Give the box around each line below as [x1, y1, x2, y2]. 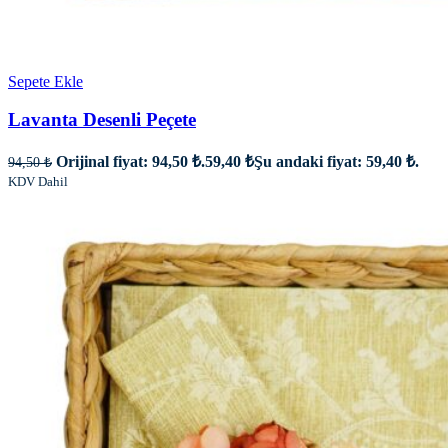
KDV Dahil [8, 174, 68, 190]
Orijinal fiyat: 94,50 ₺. [56, 153, 205, 171]
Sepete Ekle [8, 72, 83, 90]
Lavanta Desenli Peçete [8, 109, 196, 131]
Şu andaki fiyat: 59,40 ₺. [254, 153, 419, 171]
